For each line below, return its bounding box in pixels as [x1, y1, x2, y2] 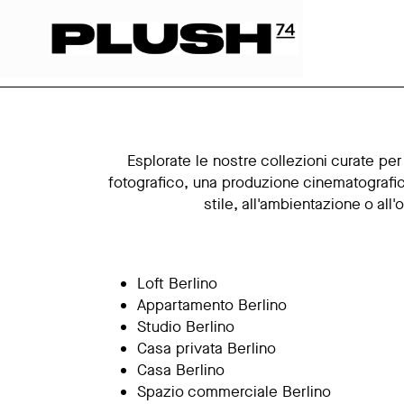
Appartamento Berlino [137, 295, 287, 316]
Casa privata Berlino [137, 338, 276, 359]
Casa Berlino [137, 360, 225, 381]
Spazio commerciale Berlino [137, 381, 331, 402]
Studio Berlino [137, 317, 234, 337]
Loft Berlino [137, 273, 217, 294]
